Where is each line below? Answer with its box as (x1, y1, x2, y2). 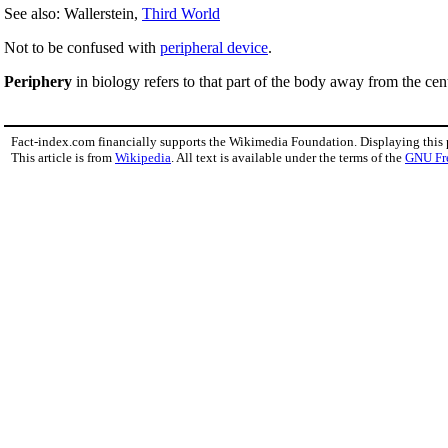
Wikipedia (115, 149, 171, 165)
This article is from (11, 149, 115, 165)
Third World (142, 4, 220, 22)
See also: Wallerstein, (4, 4, 142, 22)
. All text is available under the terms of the (171, 149, 405, 165)
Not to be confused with (4, 38, 160, 56)
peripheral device (160, 38, 268, 56)
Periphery (4, 72, 72, 90)
